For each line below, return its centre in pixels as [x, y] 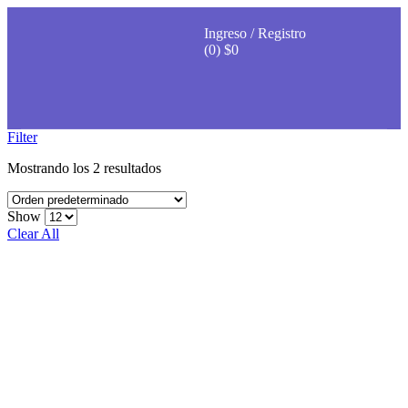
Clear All [33, 233]
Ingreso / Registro [255, 33]
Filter [22, 137]
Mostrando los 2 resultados [84, 168]
